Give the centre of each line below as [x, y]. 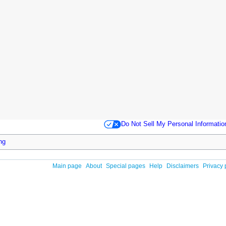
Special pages [125, 166]
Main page [67, 166]
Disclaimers [182, 166]
